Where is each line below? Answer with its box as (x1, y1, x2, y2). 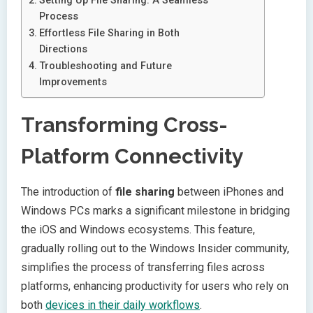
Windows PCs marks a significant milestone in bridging (21, 203, 290, 217)
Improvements (38, 76, 107, 89)
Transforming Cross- (21, 112, 228, 137)
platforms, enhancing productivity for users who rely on (21, 279, 289, 293)
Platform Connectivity (21, 143, 244, 168)
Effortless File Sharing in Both (38, 27, 180, 40)
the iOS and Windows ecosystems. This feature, (21, 222, 255, 236)
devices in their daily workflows (45, 298, 200, 312)
